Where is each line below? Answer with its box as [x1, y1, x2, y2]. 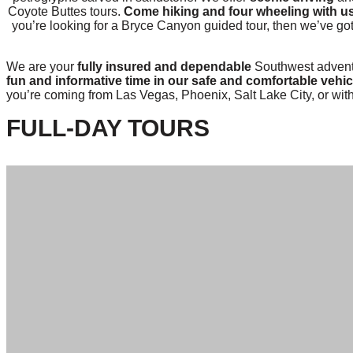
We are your [6, 59, 77, 73]
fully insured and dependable [77, 59, 251, 73]
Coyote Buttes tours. [8, 4, 124, 18]
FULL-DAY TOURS [6, 114, 210, 141]
